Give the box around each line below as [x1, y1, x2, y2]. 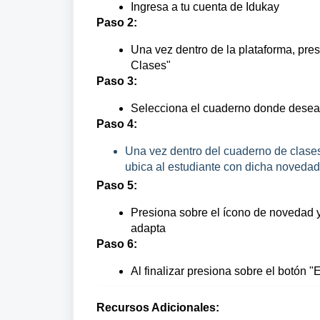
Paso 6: [96, 238, 137, 250]
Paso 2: [96, 16, 137, 29]
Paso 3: [96, 75, 137, 87]
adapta [131, 222, 166, 234]
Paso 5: [96, 179, 137, 191]
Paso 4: [96, 118, 137, 130]
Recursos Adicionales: [96, 301, 219, 314]
